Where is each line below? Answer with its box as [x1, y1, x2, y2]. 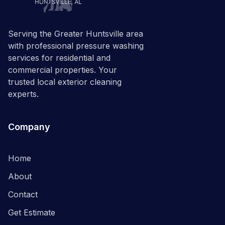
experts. [8, 89, 39, 99]
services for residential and [8, 53, 110, 63]
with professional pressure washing [8, 41, 144, 51]
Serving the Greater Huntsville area [8, 29, 143, 39]
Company [8, 122, 50, 133]
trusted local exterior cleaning [8, 77, 122, 87]
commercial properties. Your [8, 65, 117, 75]
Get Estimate [8, 207, 55, 218]
